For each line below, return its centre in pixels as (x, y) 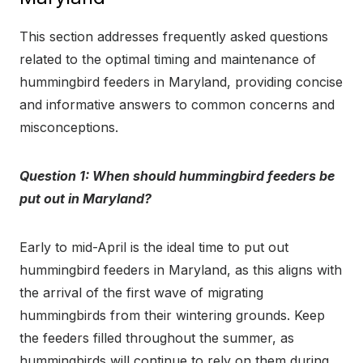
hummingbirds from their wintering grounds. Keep (172, 315)
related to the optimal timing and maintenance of (168, 59)
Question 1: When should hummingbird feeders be (177, 175)
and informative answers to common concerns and (177, 104)
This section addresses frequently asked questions (174, 36)
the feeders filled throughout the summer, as (157, 337)
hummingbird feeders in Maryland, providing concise (181, 81)
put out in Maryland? (85, 198)
